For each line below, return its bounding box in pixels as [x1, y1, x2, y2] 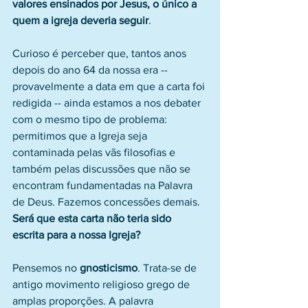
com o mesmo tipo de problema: [12, 113, 170, 125]
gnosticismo [80, 262, 137, 274]
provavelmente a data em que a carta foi [12, 80, 208, 92]
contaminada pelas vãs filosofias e [12, 146, 178, 158]
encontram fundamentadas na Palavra [12, 179, 195, 191]
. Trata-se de [137, 262, 199, 274]
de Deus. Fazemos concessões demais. [12, 196, 203, 208]
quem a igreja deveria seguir [12, 14, 148, 26]
